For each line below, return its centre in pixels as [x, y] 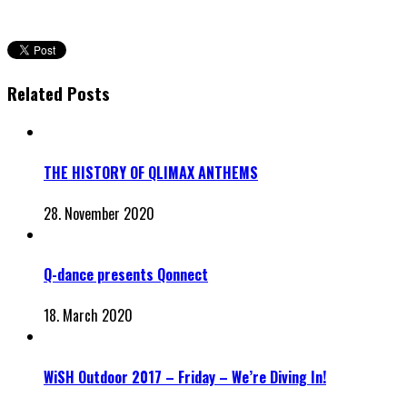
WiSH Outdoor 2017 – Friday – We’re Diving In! [185, 377]
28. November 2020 [99, 213]
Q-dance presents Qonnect [126, 275]
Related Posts [59, 93]
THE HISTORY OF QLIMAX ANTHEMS [151, 172]
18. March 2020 [88, 316]
